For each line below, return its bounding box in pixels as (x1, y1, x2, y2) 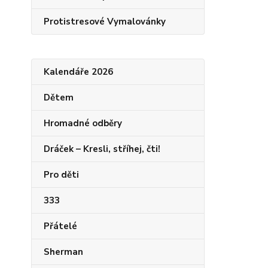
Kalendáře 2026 (44, 66, 113, 78)
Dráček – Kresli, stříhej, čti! (44, 143, 160, 155)
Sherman (44, 246, 83, 258)
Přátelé (44, 220, 77, 232)
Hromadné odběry (44, 117, 122, 129)
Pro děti (44, 169, 79, 181)
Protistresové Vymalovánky (44, 16, 166, 28)
